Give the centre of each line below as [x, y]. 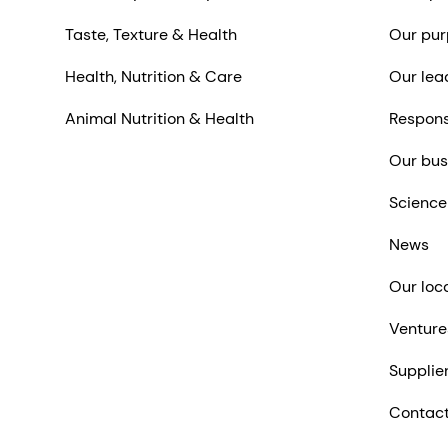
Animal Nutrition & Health [159, 119]
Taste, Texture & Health [151, 35]
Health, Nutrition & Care [153, 77]
